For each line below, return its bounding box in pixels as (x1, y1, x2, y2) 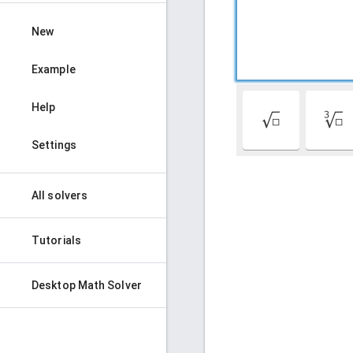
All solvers (32, 189, 88, 202)
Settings (32, 139, 76, 151)
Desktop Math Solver (32, 279, 142, 292)
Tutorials (32, 234, 81, 247)
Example (32, 63, 76, 76)
